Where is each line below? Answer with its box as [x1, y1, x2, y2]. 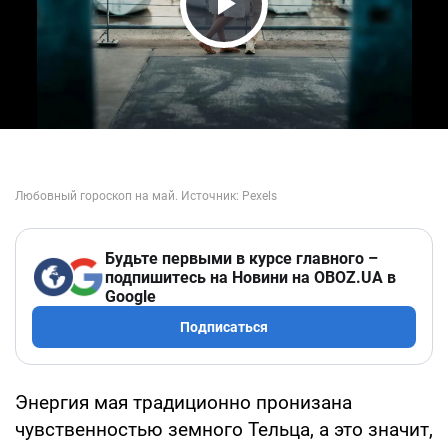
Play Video [186, 20, 374, 63]
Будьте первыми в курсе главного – [105, 248, 378, 268]
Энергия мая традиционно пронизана [15, 390, 352, 414]
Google [105, 286, 156, 306]
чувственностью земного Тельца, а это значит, [15, 417, 433, 441]
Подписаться [180, 318, 268, 335]
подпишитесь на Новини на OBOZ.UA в [105, 267, 396, 287]
